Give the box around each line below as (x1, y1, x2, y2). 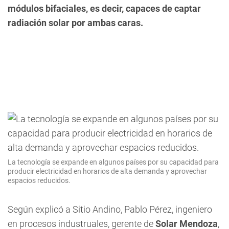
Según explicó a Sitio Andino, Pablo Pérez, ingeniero (8, 204, 212, 215)
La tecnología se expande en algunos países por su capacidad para (8, 158, 219, 166)
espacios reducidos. (8, 176, 71, 185)
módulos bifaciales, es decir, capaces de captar (8, 3, 201, 14)
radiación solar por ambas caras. (8, 17, 143, 28)
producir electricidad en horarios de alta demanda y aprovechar (8, 167, 207, 175)
